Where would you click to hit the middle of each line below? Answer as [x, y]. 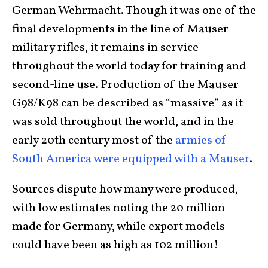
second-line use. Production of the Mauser [125, 85]
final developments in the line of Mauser [120, 29]
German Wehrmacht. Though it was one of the [134, 10]
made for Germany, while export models [118, 226]
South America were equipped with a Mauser [131, 159]
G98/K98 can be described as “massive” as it [127, 103]
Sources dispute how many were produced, [125, 189]
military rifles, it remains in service [105, 48]
